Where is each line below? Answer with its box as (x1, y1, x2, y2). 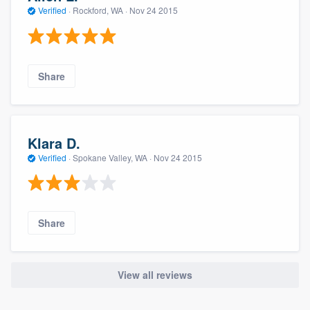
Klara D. (28, 132, 80, 153)
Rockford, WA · (71, 4, 129, 17)
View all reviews (118, 268, 192, 282)
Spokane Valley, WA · (71, 151, 154, 163)
